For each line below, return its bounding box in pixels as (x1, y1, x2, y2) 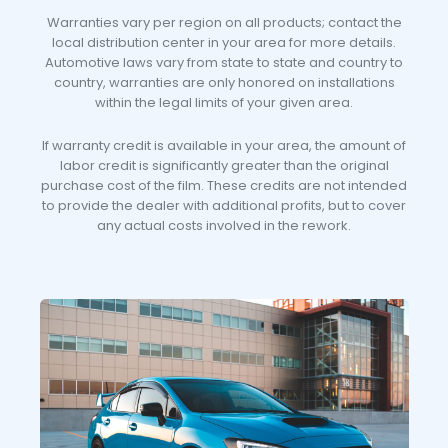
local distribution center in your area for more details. (52, 32, 396, 52)
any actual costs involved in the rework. (97, 215, 351, 235)
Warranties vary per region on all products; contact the (46, 12, 402, 32)
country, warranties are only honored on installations (53, 72, 395, 92)
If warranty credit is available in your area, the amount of (42, 135, 406, 155)
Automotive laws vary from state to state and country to (45, 52, 403, 72)
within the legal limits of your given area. (95, 92, 353, 112)
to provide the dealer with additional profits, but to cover (42, 195, 406, 215)
